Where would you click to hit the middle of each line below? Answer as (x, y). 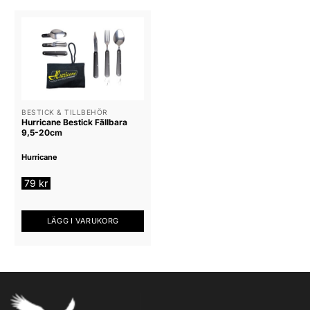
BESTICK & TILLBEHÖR (65, 112)
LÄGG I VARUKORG (83, 221)
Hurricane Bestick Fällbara (74, 122)
